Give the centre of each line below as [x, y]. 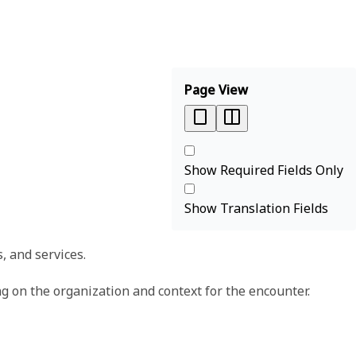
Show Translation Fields [256, 208]
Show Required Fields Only [264, 170]
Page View [216, 89]
